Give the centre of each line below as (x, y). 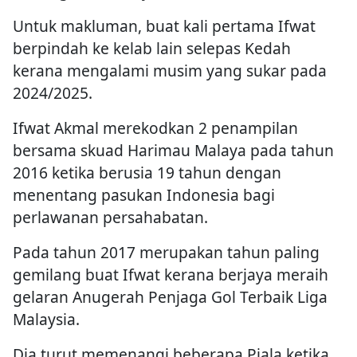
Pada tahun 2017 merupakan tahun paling (166, 252)
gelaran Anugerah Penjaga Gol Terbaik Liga (170, 296)
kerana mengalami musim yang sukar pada (170, 70)
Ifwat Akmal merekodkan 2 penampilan (155, 127)
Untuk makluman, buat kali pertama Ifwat (164, 25)
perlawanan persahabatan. (110, 217)
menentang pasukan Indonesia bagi (144, 194)
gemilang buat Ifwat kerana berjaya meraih (171, 274)
